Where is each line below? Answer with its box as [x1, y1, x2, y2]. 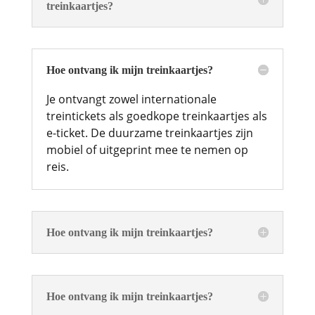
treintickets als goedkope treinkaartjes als [46, 108, 267, 124]
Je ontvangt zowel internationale [46, 91, 217, 107]
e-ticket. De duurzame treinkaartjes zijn [46, 124, 253, 141]
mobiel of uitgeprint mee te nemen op [46, 141, 248, 157]
